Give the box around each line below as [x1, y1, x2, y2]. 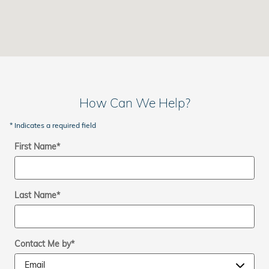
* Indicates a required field [10, 120, 96, 130]
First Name [14, 141, 56, 152]
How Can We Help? [79, 94, 190, 110]
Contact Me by [14, 238, 71, 249]
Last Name [14, 189, 56, 201]
